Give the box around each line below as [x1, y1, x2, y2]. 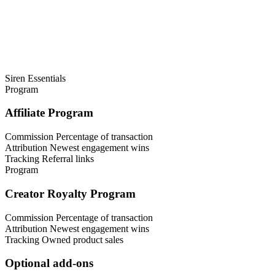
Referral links [42, 153, 94, 165]
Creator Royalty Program [5, 187, 136, 200]
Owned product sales [42, 234, 123, 245]
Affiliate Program [5, 106, 93, 120]
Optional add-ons [5, 257, 93, 270]
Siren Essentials [5, 72, 66, 83]
